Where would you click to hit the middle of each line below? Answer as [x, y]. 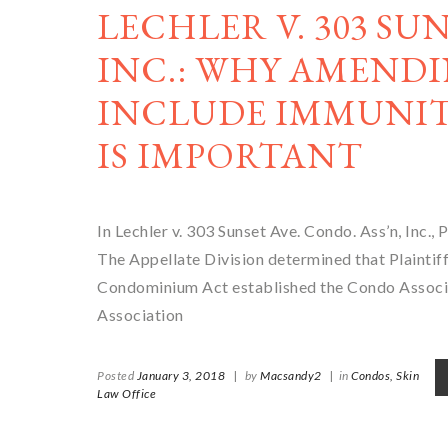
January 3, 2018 [180, 375]
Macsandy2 [291, 375]
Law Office [126, 393]
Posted [117, 375]
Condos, [372, 375]
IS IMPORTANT [230, 155]
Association [140, 314]
